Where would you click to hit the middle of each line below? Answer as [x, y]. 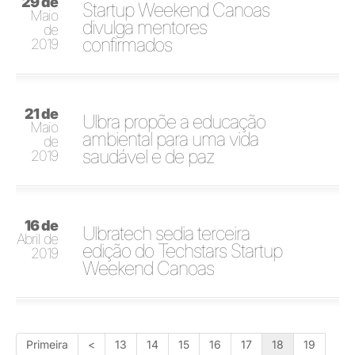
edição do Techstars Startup [183, 251]
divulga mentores [145, 27]
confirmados [128, 45]
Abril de [38, 239]
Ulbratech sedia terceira [166, 233]
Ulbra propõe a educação [174, 122]
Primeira [47, 344]
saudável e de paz [149, 157]
